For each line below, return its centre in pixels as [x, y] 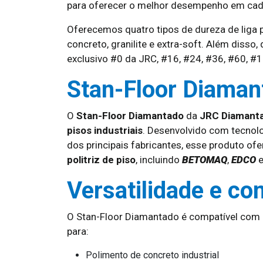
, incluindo [159, 160]
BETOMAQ [205, 160]
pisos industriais [105, 130]
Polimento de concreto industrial [152, 255]
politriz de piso [101, 160]
